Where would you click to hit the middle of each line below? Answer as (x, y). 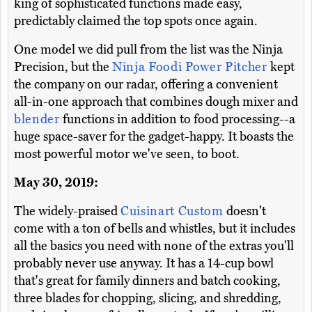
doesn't (247, 211)
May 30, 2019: (56, 183)
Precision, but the (63, 67)
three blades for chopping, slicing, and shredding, (148, 298)
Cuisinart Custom (174, 211)
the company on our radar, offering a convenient (146, 85)
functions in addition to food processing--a (177, 119)
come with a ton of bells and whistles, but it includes (155, 229)
